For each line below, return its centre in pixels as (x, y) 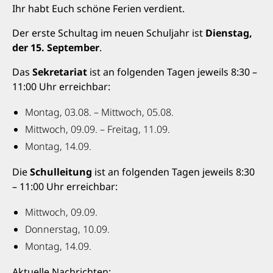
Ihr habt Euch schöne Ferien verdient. (98, 9)
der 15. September (56, 48)
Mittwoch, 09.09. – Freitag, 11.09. (97, 129)
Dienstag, (229, 33)
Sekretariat (61, 72)
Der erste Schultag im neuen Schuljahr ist (109, 33)
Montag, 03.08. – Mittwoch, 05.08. (99, 112)
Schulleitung (61, 172)
